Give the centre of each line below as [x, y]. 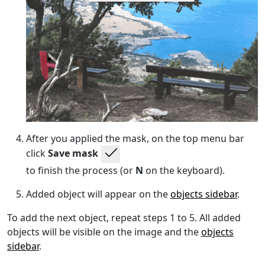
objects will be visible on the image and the [104, 232]
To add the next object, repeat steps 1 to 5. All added [124, 217]
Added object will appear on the [98, 194]
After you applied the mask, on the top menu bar [135, 138]
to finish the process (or [81, 170]
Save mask [73, 153]
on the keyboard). [184, 170]
